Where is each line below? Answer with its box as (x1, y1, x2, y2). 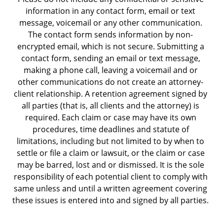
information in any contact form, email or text (26, 5, 195, 17)
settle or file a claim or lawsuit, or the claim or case (16, 147, 205, 159)
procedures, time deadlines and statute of (32, 124, 189, 135)
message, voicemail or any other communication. (19, 17, 202, 29)
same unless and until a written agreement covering (14, 183, 207, 194)
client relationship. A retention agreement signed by (14, 88, 207, 100)
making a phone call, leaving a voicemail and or (23, 65, 198, 76)
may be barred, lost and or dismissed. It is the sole (17, 159, 204, 171)
